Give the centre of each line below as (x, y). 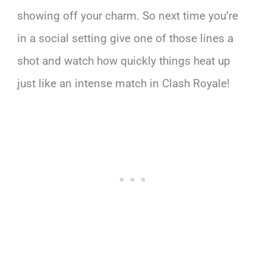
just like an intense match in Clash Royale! (124, 83)
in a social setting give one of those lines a (126, 38)
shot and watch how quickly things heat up (124, 61)
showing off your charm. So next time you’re (128, 15)
